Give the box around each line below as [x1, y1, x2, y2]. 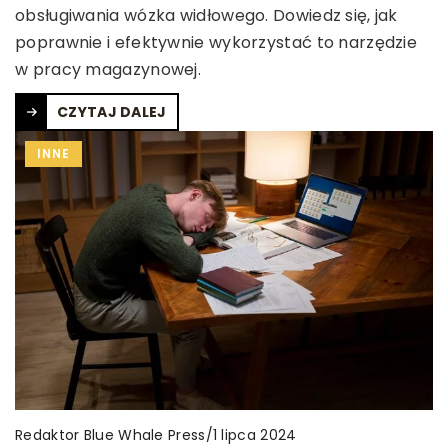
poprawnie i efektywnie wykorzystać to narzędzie [15, 30, 418, 54]
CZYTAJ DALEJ [57, 101, 167, 122]
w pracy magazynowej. [15, 57, 202, 81]
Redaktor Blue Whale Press [15, 424, 206, 445]
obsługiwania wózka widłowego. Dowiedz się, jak [15, 3, 398, 27]
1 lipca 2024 [212, 425, 297, 446]
